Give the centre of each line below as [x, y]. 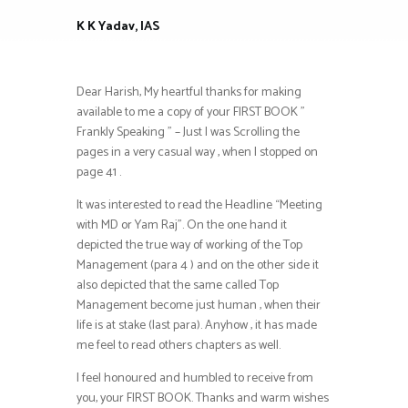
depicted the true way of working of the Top [189, 246]
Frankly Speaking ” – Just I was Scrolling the [188, 133]
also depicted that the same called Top [178, 286]
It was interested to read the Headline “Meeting [199, 206]
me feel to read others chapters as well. [178, 346]
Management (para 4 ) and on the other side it [198, 266]
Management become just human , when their [199, 306]
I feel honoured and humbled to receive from [195, 379]
